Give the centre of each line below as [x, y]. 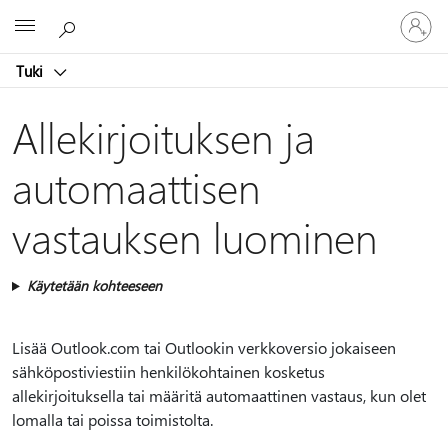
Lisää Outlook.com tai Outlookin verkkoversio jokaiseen [204, 347]
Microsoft [200, 23]
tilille [408, 52]
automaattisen [136, 186]
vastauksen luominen [194, 236]
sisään [412, 32]
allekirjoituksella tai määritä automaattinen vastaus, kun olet [219, 395]
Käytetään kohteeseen [94, 285]
